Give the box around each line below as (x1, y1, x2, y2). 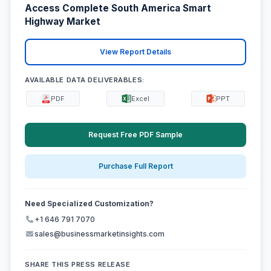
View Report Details (100, 47, 171, 57)
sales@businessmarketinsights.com (34, 229, 165, 239)
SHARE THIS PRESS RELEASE (25, 260, 131, 269)
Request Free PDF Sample (88, 129, 183, 139)
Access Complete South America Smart (25, 2, 211, 15)
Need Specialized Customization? (25, 199, 154, 209)
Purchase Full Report (98, 162, 173, 171)
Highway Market (25, 16, 100, 28)
